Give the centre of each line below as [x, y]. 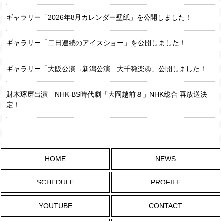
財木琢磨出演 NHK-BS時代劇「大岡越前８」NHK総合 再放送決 [107, 94]
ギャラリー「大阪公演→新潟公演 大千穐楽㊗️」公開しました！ [107, 69]
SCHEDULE [55, 182]
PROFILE [166, 182]
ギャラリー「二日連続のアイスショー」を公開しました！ [96, 43]
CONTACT [166, 205]
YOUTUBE [55, 205]
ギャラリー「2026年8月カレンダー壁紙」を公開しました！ [99, 17]
